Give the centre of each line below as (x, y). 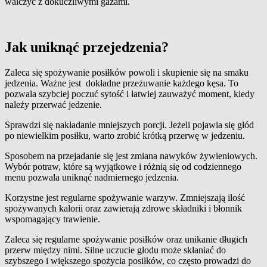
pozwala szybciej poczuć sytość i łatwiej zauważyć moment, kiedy (130, 94)
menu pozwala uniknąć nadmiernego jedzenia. (93, 177)
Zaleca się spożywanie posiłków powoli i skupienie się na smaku (127, 72)
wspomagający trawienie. (52, 219)
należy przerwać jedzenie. (53, 104)
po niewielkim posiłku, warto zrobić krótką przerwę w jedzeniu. (126, 135)
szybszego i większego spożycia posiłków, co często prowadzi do (128, 260)
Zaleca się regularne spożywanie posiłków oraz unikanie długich (126, 239)
